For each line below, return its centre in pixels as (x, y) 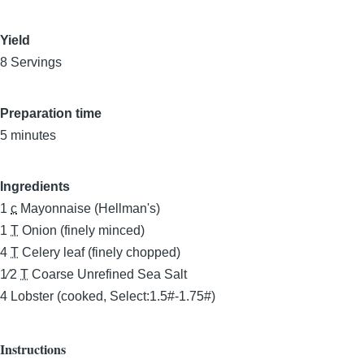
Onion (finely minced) (83, 230)
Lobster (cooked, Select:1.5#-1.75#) (113, 296)
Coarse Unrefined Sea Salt (109, 274)
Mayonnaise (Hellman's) (90, 208)
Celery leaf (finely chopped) (101, 252)
